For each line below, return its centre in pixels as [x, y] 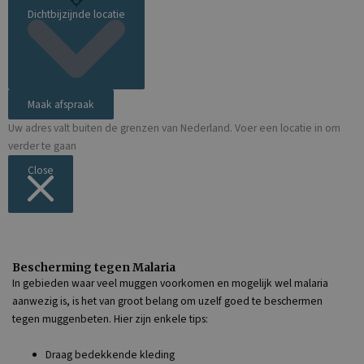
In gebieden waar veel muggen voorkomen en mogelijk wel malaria [170, 283]
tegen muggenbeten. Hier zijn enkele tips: [110, 318]
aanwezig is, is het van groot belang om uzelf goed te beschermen [167, 301]
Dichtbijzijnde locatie [76, 14]
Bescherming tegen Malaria [94, 267]
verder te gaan [42, 145]
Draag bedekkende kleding [110, 354]
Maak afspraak [61, 104]
